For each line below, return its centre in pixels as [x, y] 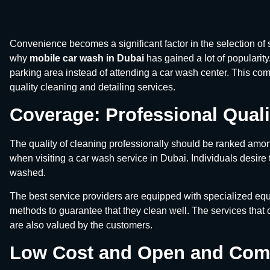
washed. [28, 173]
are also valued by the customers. [81, 225]
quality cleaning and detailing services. [93, 87]
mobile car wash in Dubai [87, 58]
